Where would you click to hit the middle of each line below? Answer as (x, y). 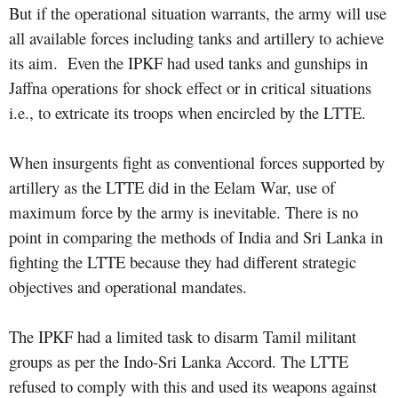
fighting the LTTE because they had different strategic (183, 261)
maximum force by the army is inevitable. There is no (183, 211)
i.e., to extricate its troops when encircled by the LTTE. (187, 112)
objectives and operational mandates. (128, 286)
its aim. (33, 62)
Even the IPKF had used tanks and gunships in (218, 62)
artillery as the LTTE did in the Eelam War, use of (172, 187)
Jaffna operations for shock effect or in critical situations (190, 87)
